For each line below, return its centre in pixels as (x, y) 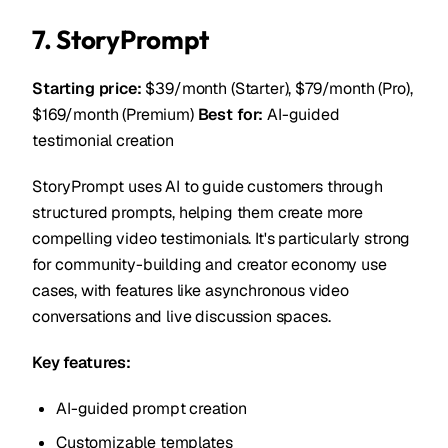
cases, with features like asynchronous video (190, 290)
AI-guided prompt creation (151, 408)
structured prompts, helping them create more (197, 212)
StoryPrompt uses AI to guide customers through (207, 186)
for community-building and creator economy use (209, 264)
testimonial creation (103, 140)
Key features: (81, 362)
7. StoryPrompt (120, 39)
